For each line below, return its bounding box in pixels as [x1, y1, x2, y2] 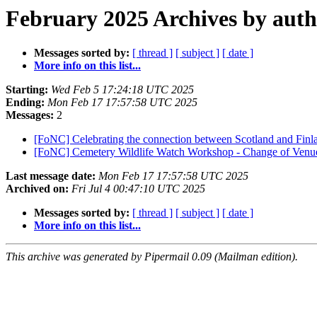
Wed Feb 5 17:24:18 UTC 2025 [51, 83, 194, 96]
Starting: [6, 83, 48, 96]
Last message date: [6, 170, 96, 183]
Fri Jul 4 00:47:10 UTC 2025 [71, 183, 205, 195]
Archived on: [6, 183, 69, 195]
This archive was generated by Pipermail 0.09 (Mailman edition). [6, 250, 298, 263]
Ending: [6, 96, 45, 109]
